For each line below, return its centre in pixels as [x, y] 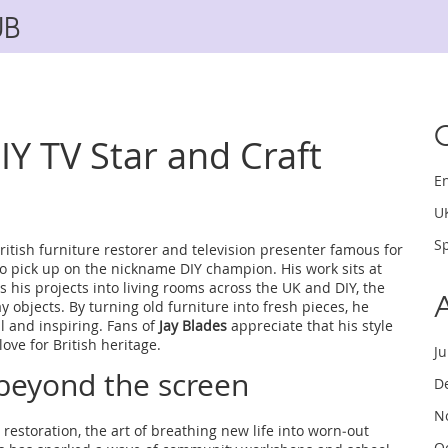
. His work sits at [327, 268]
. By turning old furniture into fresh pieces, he [215, 306]
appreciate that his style [310, 325]
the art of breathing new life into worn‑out [227, 430]
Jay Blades [193, 325]
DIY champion [226, 268]
